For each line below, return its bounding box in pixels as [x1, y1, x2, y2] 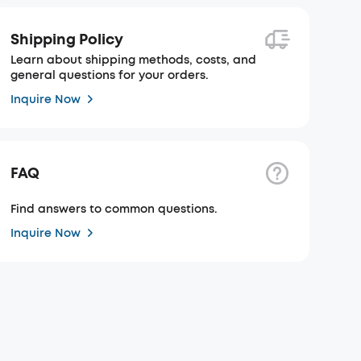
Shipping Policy [10, 29, 124, 49]
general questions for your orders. [10, 68, 210, 83]
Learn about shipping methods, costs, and [10, 52, 257, 68]
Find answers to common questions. [10, 201, 218, 217]
